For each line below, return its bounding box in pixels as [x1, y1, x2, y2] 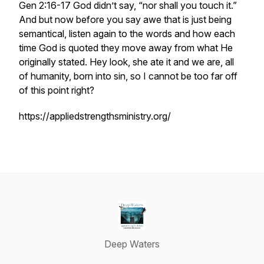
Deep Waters [104, 238, 160, 250]
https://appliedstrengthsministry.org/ [19, 110, 171, 122]
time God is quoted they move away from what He [19, 42, 233, 54]
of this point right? [19, 84, 99, 96]
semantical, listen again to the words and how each [19, 28, 235, 39]
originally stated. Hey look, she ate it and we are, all [19, 56, 234, 68]
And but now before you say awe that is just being [19, 14, 232, 25]
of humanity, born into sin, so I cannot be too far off [19, 70, 237, 82]
